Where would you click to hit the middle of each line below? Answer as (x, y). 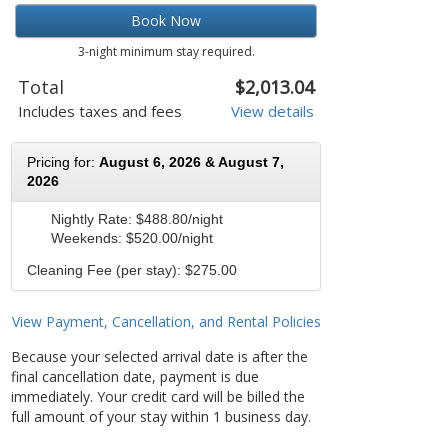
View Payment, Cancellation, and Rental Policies (166, 321)
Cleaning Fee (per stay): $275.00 (132, 270)
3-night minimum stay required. (166, 51)
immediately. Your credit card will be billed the (158, 396)
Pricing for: (63, 162)
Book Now (166, 20)
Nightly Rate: (93, 219)
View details (272, 111)
